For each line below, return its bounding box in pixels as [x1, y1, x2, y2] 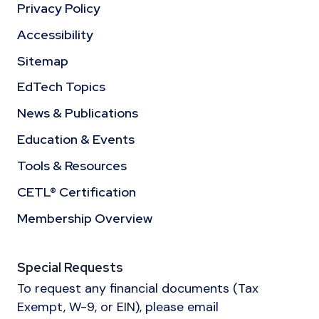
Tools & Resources [17, 157, 127, 174]
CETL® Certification [17, 183, 136, 200]
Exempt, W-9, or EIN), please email [17, 298, 219, 316]
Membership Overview [17, 209, 152, 226]
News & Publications [17, 104, 138, 121]
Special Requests [17, 259, 123, 276]
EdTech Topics [17, 78, 105, 95]
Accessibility [17, 26, 93, 43]
